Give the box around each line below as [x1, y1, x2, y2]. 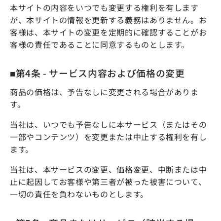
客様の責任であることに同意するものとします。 [10, 38, 190, 51]
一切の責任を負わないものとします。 [10, 188, 148, 200]
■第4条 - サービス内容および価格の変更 [10, 66, 185, 80]
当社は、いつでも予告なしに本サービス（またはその [10, 118, 207, 131]
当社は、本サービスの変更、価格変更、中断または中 [10, 163, 207, 176]
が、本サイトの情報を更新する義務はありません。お [10, 14, 207, 26]
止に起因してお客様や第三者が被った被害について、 [10, 176, 207, 188]
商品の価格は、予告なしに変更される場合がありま [10, 86, 199, 98]
